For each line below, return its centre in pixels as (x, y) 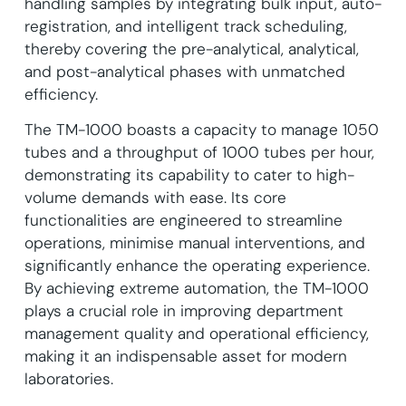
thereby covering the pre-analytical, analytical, (191, 48)
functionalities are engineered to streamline (183, 220)
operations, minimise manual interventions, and (194, 242)
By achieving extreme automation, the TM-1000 (196, 288)
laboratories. (68, 378)
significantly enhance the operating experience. (197, 265)
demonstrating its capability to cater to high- (189, 174)
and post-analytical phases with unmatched (184, 71)
